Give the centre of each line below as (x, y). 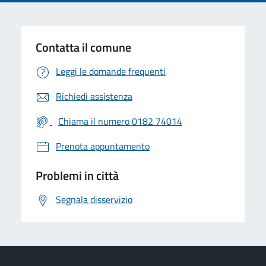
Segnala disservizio (94, 199)
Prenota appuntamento (103, 146)
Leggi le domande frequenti (111, 71)
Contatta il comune (83, 47)
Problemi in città (77, 175)
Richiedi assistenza (94, 96)
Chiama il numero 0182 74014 (120, 121)
